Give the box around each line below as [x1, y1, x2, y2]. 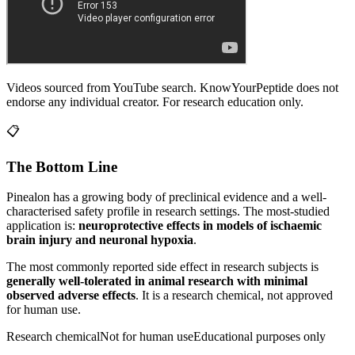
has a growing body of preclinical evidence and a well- [50, 190, 326, 204]
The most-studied [240, 204, 330, 219]
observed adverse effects [6, 288, 136, 303]
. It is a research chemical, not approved [136, 288, 333, 303]
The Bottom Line [6, 158, 117, 175]
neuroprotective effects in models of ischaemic [78, 219, 322, 233]
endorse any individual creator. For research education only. [6, 95, 303, 109]
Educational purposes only [193, 330, 326, 344]
